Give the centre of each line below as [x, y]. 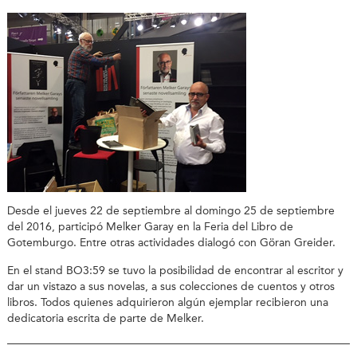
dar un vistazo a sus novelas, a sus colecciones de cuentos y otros [171, 286]
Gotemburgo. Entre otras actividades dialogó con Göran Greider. [171, 243]
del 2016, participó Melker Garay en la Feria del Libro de [150, 227]
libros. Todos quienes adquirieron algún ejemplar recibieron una [167, 302]
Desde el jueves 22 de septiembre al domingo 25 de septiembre [171, 211]
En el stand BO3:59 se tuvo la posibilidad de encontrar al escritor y [175, 270]
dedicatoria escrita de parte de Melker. [105, 318]
